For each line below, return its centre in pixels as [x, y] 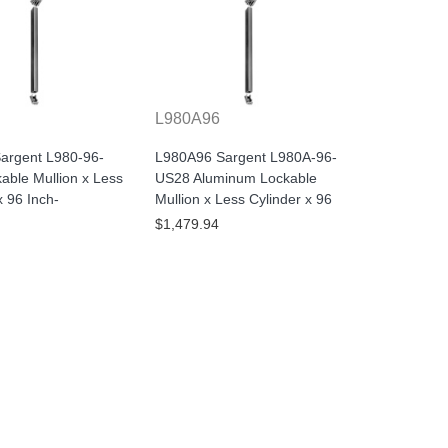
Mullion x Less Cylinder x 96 [243, 199]
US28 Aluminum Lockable [235, 178]
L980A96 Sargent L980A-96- [245, 157]
